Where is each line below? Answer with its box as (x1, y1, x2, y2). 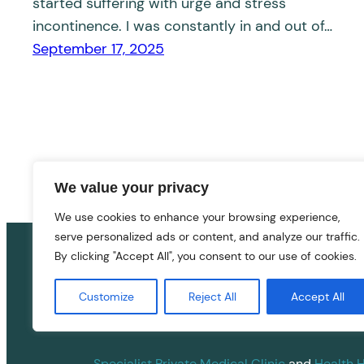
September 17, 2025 (32, 38, 164, 58)
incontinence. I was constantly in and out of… (32, 15, 332, 36)
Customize (78, 289, 134, 304)
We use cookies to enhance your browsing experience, (54, 210, 340, 224)
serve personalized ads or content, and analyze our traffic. (54, 229, 360, 244)
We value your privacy (54, 180, 209, 196)
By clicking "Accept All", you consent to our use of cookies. (54, 249, 357, 263)
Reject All (188, 289, 236, 304)
